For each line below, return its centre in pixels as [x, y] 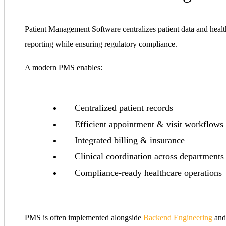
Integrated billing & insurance [130, 140]
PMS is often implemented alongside [84, 218]
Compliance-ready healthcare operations [148, 173]
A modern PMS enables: [64, 68]
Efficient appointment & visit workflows [149, 124]
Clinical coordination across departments [149, 157]
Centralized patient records [124, 108]
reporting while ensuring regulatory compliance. [101, 44]
